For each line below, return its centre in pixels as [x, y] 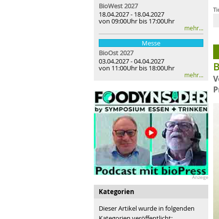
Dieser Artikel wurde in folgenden [147, 208]
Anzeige [200, 177]
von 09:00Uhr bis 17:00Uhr [137, 21]
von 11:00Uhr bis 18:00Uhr [137, 68]
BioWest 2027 [118, 6]
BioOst [109, 53]
